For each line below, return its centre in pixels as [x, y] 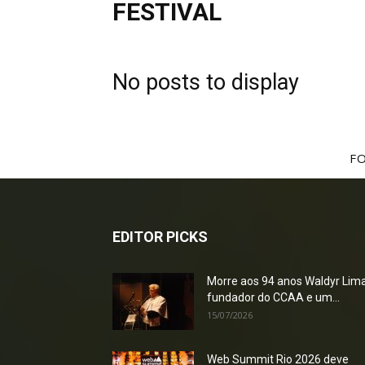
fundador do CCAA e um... [273, 297]
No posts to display [206, 82]
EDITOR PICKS [160, 237]
